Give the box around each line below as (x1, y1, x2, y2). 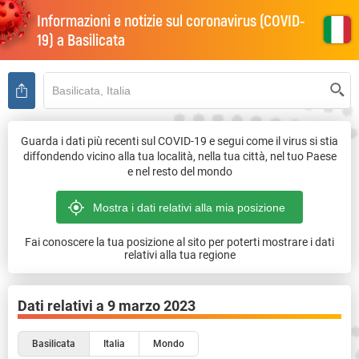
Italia (103, 337, 125, 349)
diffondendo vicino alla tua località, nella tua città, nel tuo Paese (22, 149, 337, 163)
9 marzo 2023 (107, 296, 196, 314)
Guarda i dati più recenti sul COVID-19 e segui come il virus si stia (21, 134, 338, 147)
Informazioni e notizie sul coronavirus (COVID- (37, 10, 305, 30)
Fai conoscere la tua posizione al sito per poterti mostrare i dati (25, 235, 334, 248)
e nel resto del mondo (127, 164, 232, 178)
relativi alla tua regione (123, 248, 236, 261)
